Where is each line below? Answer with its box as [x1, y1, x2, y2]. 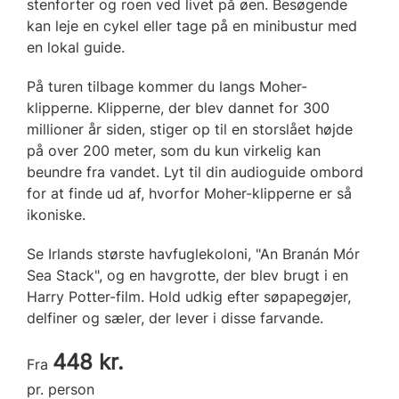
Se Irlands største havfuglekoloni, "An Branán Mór [27, 244, 360, 263]
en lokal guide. [27, 37, 125, 56]
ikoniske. [27, 205, 85, 224]
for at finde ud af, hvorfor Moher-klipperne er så [27, 183, 352, 202]
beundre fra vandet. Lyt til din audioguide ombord [27, 162, 363, 181]
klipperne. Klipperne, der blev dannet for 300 [27, 98, 330, 117]
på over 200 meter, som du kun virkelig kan [27, 141, 321, 159]
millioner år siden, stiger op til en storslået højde [27, 119, 353, 138]
